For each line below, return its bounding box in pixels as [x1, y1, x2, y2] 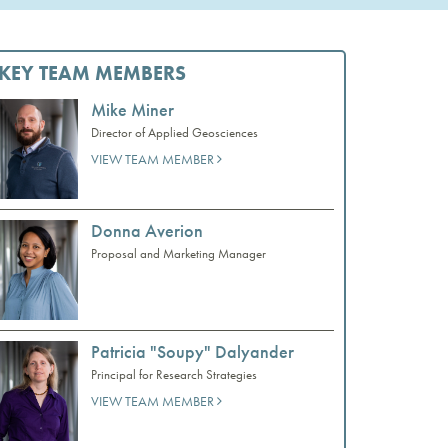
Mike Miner [91, 98, 174, 121]
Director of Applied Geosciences [91, 124, 258, 141]
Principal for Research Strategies [91, 365, 257, 383]
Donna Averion [91, 219, 203, 243]
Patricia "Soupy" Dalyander [91, 339, 294, 363]
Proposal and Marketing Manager [91, 245, 266, 263]
